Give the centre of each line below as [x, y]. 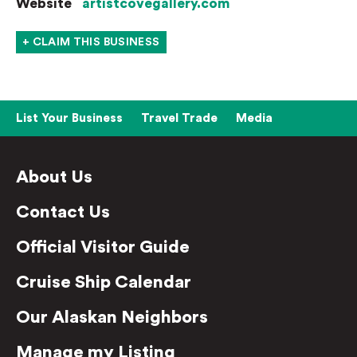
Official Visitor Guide [103, 247]
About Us [54, 177]
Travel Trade [179, 118]
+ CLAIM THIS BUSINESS [91, 42]
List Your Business [69, 118]
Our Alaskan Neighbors [112, 317]
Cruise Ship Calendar [104, 282]
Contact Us [63, 212]
